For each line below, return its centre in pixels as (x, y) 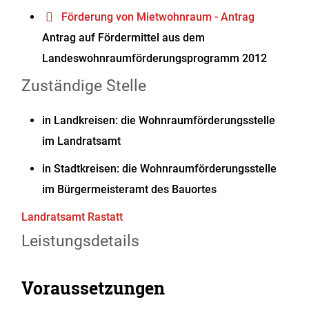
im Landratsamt (82, 141)
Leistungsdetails (81, 241)
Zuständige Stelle (84, 86)
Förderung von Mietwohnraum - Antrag (158, 17)
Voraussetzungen (93, 288)
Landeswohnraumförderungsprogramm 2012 (155, 58)
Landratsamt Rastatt (72, 217)
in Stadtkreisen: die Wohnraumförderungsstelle (160, 169)
